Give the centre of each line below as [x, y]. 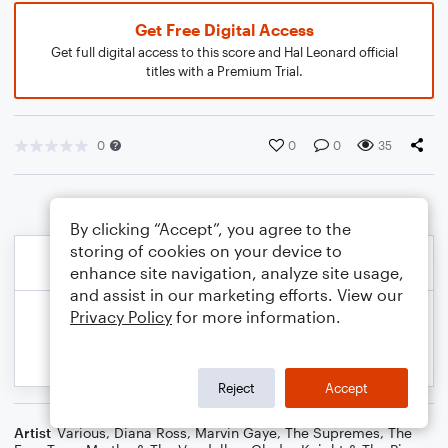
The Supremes [332, 432]
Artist [32, 432]
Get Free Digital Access [224, 29]
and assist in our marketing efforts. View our [236, 294]
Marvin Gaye [236, 432]
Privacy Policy [121, 316]
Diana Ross [150, 432]
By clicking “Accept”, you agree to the [210, 228]
